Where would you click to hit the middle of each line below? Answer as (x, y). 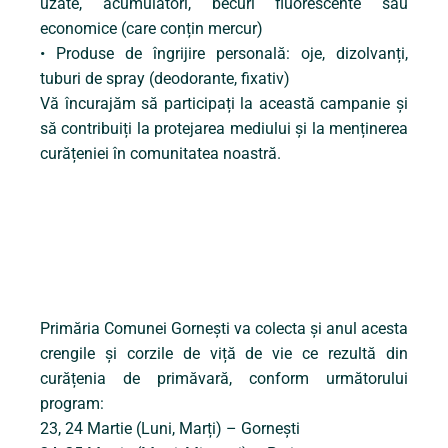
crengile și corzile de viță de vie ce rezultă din (224, 354)
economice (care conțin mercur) (151, 29)
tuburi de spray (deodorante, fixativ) (165, 79)
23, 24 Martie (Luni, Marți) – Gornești (170, 429)
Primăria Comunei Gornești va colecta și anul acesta (224, 329)
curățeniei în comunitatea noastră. (160, 154)
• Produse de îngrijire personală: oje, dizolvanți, (224, 54)
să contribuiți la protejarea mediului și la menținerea (224, 129)
